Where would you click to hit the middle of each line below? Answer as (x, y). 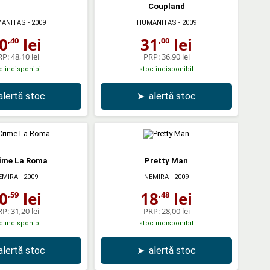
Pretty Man (166, 160)
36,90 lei (175, 56)
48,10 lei (25, 56)
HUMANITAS (156, 22)
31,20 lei (25, 211)
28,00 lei (175, 211)
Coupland (166, 6)
